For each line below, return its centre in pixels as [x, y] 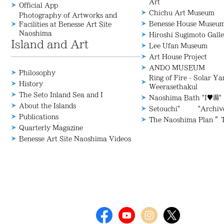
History [31, 83]
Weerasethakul [173, 86]
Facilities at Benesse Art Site [65, 24]
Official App [38, 5]
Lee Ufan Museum [178, 45]
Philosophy [37, 72]
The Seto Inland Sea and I [61, 94]
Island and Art [50, 44]
